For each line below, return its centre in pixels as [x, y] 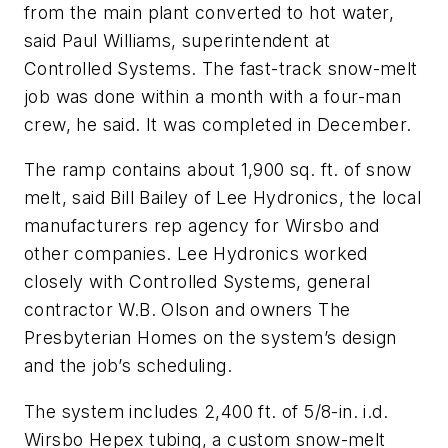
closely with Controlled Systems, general [197, 282]
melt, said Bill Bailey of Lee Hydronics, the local [222, 198]
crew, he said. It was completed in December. [218, 124]
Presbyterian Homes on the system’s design [210, 338]
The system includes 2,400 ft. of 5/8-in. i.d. [206, 411]
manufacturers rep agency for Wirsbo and [202, 226]
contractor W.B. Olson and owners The [187, 310]
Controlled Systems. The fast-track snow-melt [221, 68]
